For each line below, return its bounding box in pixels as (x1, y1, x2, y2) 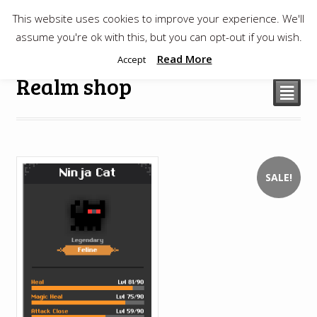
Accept (117, 52, 146, 66)
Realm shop (16, 71, 132, 102)
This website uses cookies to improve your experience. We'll (13, 11, 304, 25)
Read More (156, 51, 212, 66)
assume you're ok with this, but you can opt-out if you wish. (15, 29, 302, 44)
